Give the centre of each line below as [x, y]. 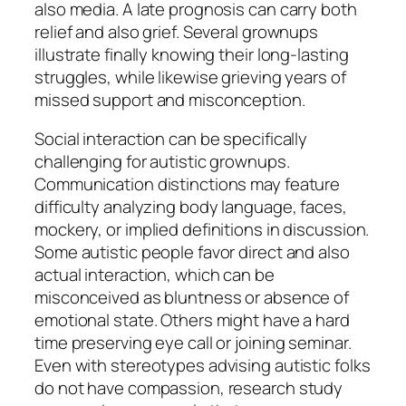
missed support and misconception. [170, 99]
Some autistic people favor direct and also [192, 252]
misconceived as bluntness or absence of [192, 298]
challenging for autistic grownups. [162, 162]
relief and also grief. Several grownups [177, 31]
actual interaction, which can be [155, 275]
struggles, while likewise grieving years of [190, 77]
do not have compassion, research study [189, 388]
